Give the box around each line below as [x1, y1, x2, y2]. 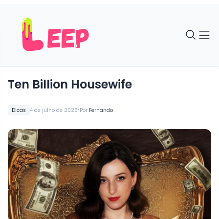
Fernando [89, 106, 113, 114]
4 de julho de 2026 [30, 106, 78, 114]
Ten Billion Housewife [8, 76, 132, 92]
